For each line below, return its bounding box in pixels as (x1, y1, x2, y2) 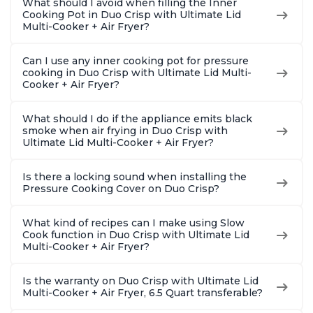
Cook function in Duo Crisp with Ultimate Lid (22, 228, 249, 242)
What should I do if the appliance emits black (22, 112, 252, 126)
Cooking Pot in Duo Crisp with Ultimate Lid (22, 8, 241, 22)
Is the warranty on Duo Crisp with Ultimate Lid (22, 275, 259, 288)
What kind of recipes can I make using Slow (22, 217, 245, 230)
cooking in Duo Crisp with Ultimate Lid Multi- (22, 66, 252, 80)
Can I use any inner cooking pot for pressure (22, 54, 249, 68)
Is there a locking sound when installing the (22, 170, 247, 184)
